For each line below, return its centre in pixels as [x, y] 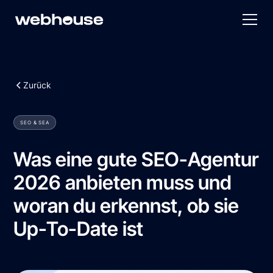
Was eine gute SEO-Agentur [136, 159]
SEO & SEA [35, 122]
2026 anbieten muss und [123, 183]
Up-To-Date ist [79, 229]
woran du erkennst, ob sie [126, 206]
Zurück [37, 85]
